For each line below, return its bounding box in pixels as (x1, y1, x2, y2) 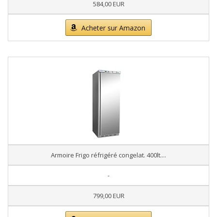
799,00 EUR (93, 191, 124, 200)
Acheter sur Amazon (81, 23, 145, 32)
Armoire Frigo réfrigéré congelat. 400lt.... (51, 151, 166, 159)
